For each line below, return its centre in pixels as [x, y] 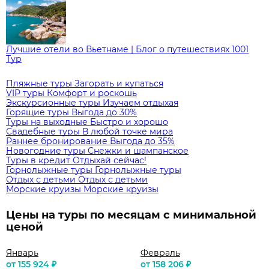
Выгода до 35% [142, 141]
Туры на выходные [47, 122]
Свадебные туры [43, 132]
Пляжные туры [39, 84]
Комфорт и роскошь [92, 93]
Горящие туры [38, 113]
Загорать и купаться [119, 84]
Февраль [160, 253]
